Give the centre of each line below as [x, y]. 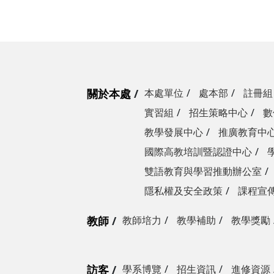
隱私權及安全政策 [183, 191]
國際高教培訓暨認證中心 [198, 152]
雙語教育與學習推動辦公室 [203, 171]
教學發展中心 [174, 132]
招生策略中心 [218, 113]
